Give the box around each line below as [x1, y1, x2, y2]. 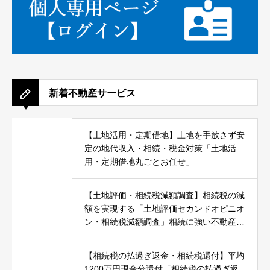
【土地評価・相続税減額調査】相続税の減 [84, 190, 245, 201]
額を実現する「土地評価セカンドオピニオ [84, 204, 245, 214]
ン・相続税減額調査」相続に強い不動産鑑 [84, 217, 245, 227]
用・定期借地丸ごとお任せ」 [84, 157, 194, 167]
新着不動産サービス [49, 87, 136, 98]
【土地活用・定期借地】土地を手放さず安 [84, 130, 245, 140]
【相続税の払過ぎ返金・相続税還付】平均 [84, 250, 245, 260]
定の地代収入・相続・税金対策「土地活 [84, 143, 236, 154]
